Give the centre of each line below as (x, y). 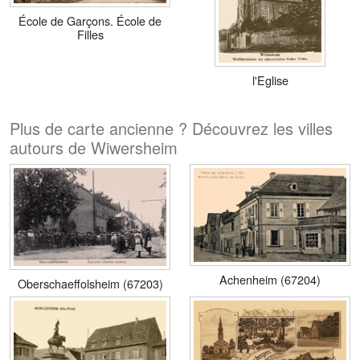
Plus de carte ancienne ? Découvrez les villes (171, 128)
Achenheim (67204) (270, 279)
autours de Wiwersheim (94, 147)
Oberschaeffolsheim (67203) (90, 283)
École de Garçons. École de (90, 21)
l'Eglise (270, 80)
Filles (90, 35)
